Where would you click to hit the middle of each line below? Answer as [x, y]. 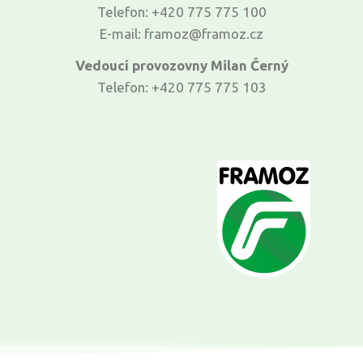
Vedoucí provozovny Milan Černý [181, 66]
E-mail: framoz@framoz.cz [181, 34]
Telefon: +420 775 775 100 [181, 12]
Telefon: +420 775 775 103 [181, 88]
